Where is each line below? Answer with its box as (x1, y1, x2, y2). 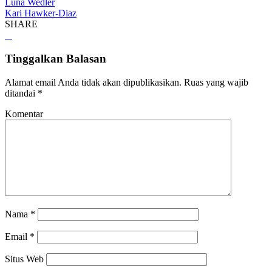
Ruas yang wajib (182, 76, 248, 87)
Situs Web (5, 253, 44, 264)
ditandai (5, 87, 38, 98)
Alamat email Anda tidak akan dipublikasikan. (5, 76, 182, 87)
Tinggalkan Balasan (5, 52, 106, 65)
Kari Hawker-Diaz (5, 8, 76, 19)
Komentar (5, 108, 43, 119)
